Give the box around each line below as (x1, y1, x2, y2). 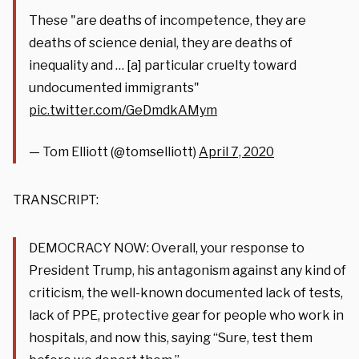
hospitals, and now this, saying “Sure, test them (29, 329, 313, 345)
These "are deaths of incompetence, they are (29, 12, 306, 28)
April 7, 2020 (199, 143, 274, 159)
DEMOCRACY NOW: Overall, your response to (29, 240, 305, 256)
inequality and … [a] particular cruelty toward (29, 57, 296, 73)
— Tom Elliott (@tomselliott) (29, 143, 199, 159)
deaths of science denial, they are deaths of (29, 34, 292, 50)
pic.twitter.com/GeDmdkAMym (29, 102, 217, 118)
